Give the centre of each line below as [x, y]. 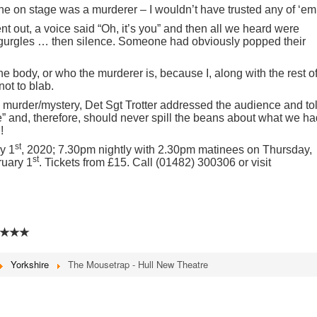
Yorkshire [30, 264]
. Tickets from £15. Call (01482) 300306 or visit [155, 162]
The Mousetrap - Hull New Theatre [138, 264]
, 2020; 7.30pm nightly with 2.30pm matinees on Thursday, [167, 150]
